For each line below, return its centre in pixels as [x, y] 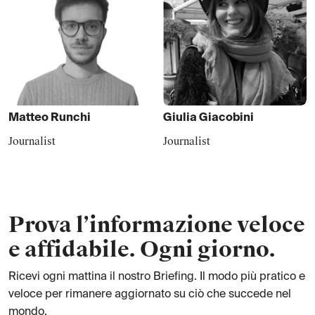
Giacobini [226, 118]
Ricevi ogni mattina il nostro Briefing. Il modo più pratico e [157, 277]
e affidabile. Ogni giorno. [142, 249]
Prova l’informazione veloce [157, 225]
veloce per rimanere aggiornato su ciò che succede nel [150, 295]
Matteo [28, 118]
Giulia [180, 118]
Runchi [71, 118]
